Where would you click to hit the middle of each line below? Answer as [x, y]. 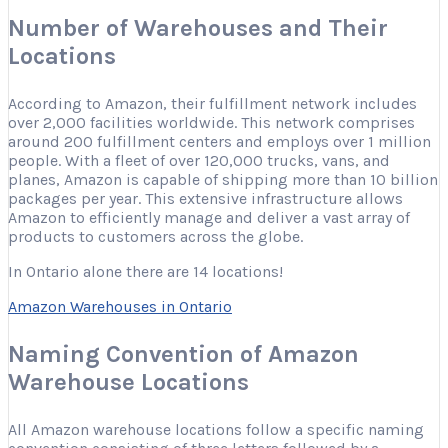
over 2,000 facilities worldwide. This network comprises [211, 122]
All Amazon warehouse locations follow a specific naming [216, 429]
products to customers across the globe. [155, 236]
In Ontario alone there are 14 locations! [145, 271]
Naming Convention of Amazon [183, 353]
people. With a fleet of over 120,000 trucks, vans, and [199, 160]
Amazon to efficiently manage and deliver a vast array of [209, 217]
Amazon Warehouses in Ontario [120, 306]
